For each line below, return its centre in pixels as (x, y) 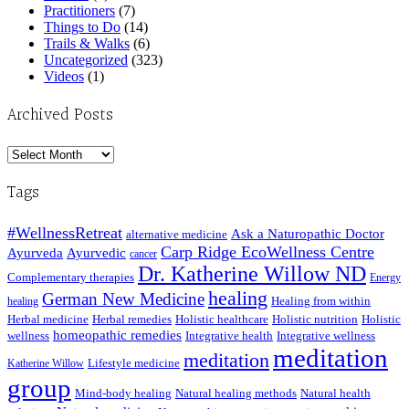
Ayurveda (35, 253)
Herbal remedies (132, 320)
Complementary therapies (71, 278)
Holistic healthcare (222, 320)
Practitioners (79, 11)
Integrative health (229, 336)
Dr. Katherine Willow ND (252, 274)
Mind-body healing (123, 393)
